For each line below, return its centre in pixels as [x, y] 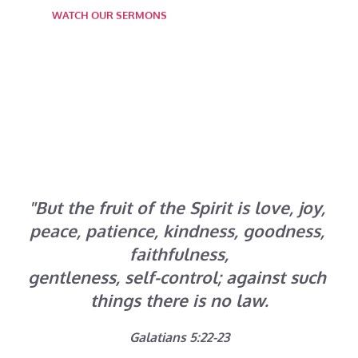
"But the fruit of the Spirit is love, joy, [177, 208]
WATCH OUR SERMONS [109, 16]
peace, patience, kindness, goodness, [177, 231]
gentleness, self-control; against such [177, 277]
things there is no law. [179, 300]
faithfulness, [179, 254]
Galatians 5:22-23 [179, 338]
